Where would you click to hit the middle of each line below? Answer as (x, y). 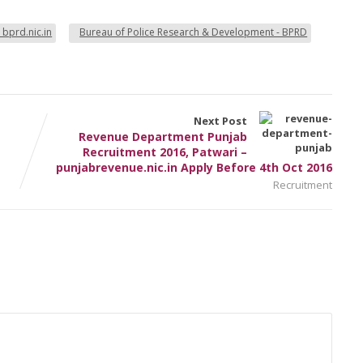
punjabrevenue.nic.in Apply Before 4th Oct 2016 (194, 167)
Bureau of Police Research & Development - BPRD (194, 32)
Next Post (221, 120)
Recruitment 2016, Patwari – (165, 152)
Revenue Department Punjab (163, 136)
